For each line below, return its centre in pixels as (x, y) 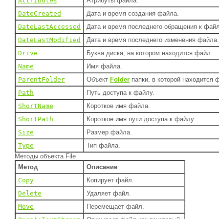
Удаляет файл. (109, 194)
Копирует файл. (110, 180)
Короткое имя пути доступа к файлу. (141, 119)
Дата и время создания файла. (133, 14)
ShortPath (36, 119)
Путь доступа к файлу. (120, 93)
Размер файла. (109, 132)
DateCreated (40, 14)
